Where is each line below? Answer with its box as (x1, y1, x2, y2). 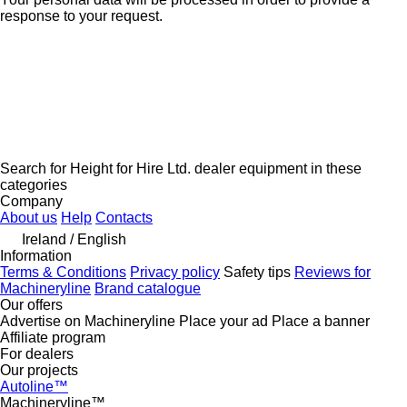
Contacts (95, 209, 153, 225)
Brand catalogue (94, 280, 201, 296)
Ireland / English (22, 231, 126, 247)
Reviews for (294, 263, 371, 280)
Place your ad (179, 313, 268, 329)
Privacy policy (130, 263, 220, 280)
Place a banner (272, 313, 370, 329)
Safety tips (223, 263, 291, 280)
